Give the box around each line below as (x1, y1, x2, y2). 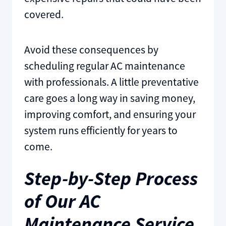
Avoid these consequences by (24, 42, 158, 56)
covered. (24, 7, 64, 21)
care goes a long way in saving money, (24, 91, 195, 105)
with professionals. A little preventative (24, 75, 199, 89)
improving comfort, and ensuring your (24, 107, 196, 121)
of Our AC (24, 188, 101, 213)
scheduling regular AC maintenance (24, 59, 185, 73)
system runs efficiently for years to (24, 123, 178, 137)
